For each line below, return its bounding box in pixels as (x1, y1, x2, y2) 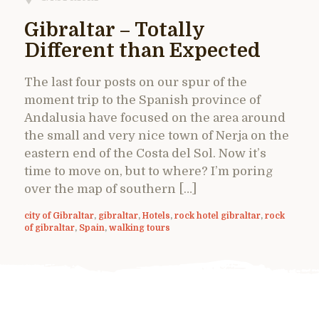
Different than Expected (24, 39, 261, 62)
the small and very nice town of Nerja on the (24, 128, 289, 142)
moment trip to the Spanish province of (24, 93, 261, 107)
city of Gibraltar (24, 210, 94, 221)
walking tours (109, 222, 170, 233)
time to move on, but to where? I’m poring (24, 164, 273, 178)
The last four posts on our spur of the (24, 75, 247, 89)
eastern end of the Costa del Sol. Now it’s (24, 146, 266, 160)
